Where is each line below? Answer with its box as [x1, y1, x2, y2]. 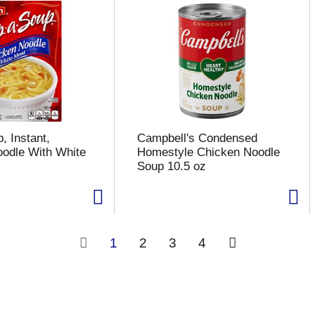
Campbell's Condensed [136, 131, 257, 145]
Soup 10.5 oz [136, 160, 206, 173]
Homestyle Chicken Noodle [136, 146, 280, 159]
